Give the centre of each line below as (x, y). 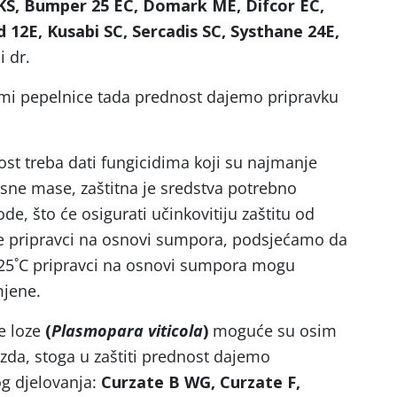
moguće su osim (275, 331)
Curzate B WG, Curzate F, (198, 382)
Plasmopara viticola (127, 331)
